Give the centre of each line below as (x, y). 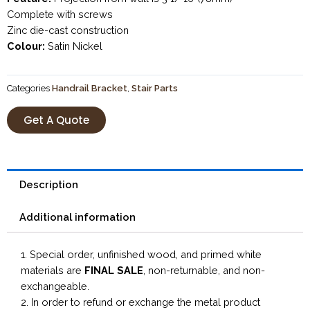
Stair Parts (155, 88)
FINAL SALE (114, 271)
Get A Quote (56, 120)
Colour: (26, 46)
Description (48, 185)
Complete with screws (60, 14)
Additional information (77, 217)
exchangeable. (55, 286)
